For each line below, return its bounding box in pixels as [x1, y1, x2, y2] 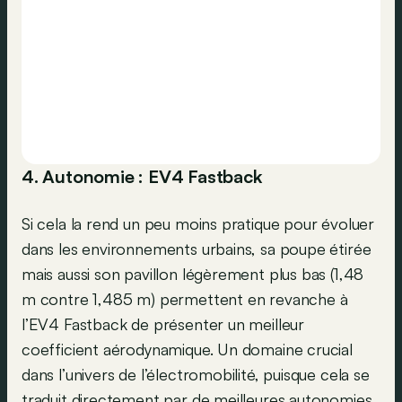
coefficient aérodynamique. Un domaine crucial [22, 339, 353, 360]
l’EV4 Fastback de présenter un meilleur [22, 314, 304, 335]
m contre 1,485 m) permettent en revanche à [22, 289, 348, 310]
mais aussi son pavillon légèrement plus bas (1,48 [22, 264, 364, 284]
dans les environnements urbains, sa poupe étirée [22, 239, 371, 259]
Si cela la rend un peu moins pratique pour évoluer [22, 214, 375, 234]
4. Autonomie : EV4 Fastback [22, 165, 262, 188]
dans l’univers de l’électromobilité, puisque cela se [22, 364, 370, 385]
